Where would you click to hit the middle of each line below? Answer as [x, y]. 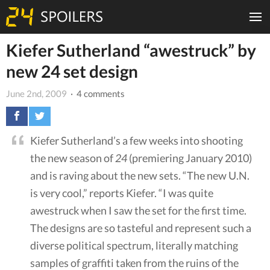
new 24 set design [72, 71]
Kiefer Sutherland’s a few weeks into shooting [137, 140]
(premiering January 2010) [190, 158]
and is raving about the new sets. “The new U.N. [140, 175]
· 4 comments [97, 93]
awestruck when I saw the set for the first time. [138, 210]
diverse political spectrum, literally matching [134, 245]
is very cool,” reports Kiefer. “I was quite [122, 193]
